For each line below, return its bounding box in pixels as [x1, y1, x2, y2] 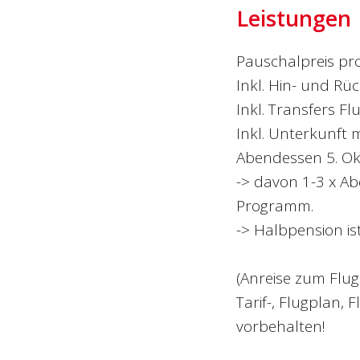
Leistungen [235, 2, 351, 33]
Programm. [235, 194, 313, 216]
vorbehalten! [235, 315, 325, 337]
